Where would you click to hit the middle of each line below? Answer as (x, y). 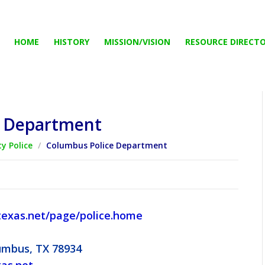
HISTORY (72, 42)
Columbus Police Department (106, 146)
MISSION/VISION (137, 42)
